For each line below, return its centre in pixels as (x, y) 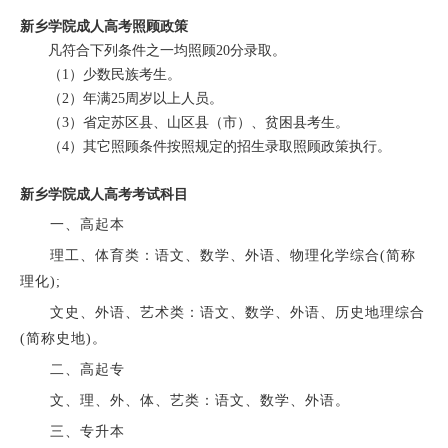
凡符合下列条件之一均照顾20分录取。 (152, 50)
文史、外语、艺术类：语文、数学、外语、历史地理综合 (222, 312)
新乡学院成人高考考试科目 (103, 194)
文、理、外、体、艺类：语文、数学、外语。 (184, 400)
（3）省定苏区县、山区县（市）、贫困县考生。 (184, 122)
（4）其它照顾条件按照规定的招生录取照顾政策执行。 (205, 146)
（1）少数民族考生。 (100, 74)
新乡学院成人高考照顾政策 (103, 26)
